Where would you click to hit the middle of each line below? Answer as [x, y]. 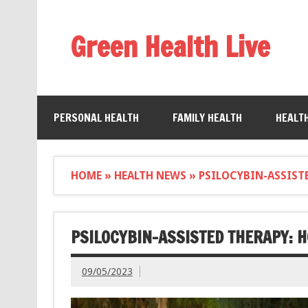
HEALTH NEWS [150, 175]
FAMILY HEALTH [207, 118]
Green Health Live [170, 46]
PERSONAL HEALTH [96, 118]
